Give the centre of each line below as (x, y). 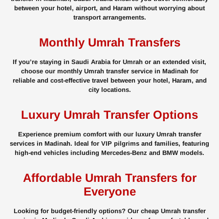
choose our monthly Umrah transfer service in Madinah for (109, 71)
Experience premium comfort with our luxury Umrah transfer (109, 134)
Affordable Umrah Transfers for (109, 178)
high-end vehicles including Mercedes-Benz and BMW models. (109, 153)
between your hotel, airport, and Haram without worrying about (109, 8)
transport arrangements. (109, 18)
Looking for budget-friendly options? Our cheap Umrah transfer (109, 211)
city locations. (109, 90)
